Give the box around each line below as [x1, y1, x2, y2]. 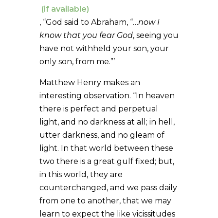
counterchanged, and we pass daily [39, 182, 177, 192]
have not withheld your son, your [39, 43, 169, 53]
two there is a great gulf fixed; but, [39, 156, 174, 166]
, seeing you [132, 30, 179, 40]
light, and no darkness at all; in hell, [39, 117, 175, 127]
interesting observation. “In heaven [39, 91, 175, 100]
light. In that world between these [39, 143, 173, 153]
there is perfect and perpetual [39, 104, 158, 113]
